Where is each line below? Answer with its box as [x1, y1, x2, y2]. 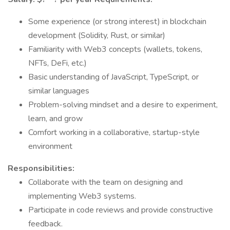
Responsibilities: [8, 163, 74, 174]
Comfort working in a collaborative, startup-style [28, 127, 200, 138]
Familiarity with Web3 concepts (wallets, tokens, [28, 44, 202, 55]
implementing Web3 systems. [28, 190, 136, 202]
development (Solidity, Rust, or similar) [28, 30, 165, 41]
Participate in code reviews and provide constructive [28, 204, 213, 216]
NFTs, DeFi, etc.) [28, 57, 87, 69]
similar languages [28, 85, 89, 97]
